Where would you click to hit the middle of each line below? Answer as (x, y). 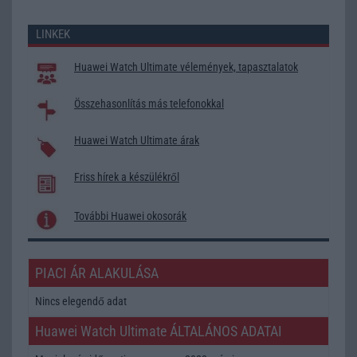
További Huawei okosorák (130, 216)
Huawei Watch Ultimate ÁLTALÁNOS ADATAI (159, 331)
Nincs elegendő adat (81, 301)
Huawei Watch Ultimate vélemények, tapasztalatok (186, 67)
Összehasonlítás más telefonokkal (149, 103)
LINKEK (53, 34)
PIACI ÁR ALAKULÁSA (97, 273)
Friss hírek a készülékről (127, 177)
